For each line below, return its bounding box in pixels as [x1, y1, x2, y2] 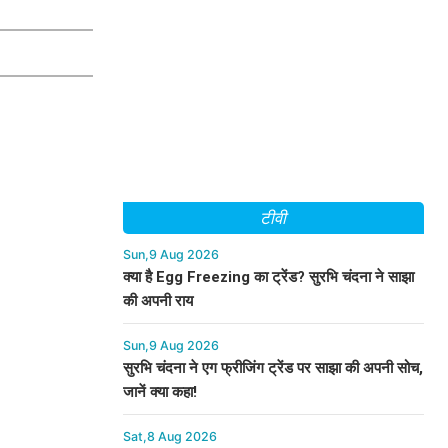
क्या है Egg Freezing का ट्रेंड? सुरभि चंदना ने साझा [122, 268, 414, 286]
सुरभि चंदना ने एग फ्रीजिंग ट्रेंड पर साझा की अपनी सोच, [122, 359, 423, 377]
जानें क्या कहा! [122, 383, 197, 401]
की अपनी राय [122, 292, 193, 310]
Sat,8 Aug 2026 [122, 429, 217, 444]
